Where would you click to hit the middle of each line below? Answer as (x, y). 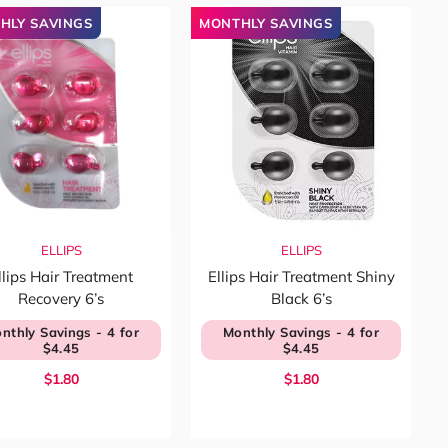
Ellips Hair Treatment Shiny (301, 276)
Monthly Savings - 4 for (301, 332)
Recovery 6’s (61, 298)
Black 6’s (301, 298)
